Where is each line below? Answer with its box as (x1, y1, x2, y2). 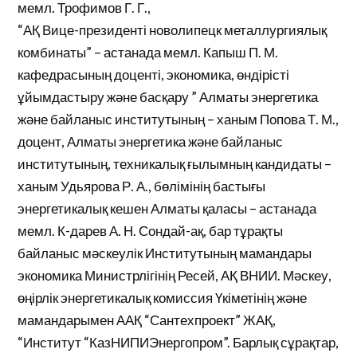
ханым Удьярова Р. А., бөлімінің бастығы (18, 178, 266, 194)
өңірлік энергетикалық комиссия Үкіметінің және (18, 289, 308, 306)
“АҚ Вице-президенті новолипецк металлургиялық (18, 22, 328, 38)
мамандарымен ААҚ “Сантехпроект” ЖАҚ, (18, 312, 277, 328)
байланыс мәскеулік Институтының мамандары (18, 245, 312, 261)
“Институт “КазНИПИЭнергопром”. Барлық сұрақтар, (18, 334, 339, 351)
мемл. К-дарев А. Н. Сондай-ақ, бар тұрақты (18, 222, 284, 239)
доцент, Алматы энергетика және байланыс (18, 133, 284, 150)
